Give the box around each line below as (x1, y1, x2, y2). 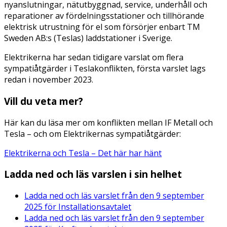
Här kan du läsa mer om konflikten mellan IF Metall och (4, 117, 213, 128)
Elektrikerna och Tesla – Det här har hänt (4, 147, 162, 159)
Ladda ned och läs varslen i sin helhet (4, 168, 182, 181)
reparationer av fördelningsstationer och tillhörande (4, 10, 204, 22)
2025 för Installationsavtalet (24, 201, 131, 213)
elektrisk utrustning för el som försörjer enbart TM (4, 21, 200, 33)
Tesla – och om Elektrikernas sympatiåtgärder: (4, 128, 181, 139)
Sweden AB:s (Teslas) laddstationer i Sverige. (4, 32, 172, 44)
